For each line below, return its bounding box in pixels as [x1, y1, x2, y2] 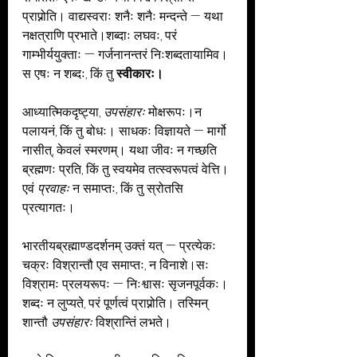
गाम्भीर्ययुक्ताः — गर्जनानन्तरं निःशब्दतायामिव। [22, 45, 228, 64]
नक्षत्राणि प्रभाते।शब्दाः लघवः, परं [22, 26, 180, 45]
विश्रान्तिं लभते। [92, 313, 171, 331]
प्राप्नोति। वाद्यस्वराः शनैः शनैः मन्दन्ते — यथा [22, 7, 226, 25]
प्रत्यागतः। [22, 198, 75, 217]
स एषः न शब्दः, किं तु [22, 65, 116, 83]
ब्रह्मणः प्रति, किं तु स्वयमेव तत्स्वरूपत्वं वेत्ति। [22, 160, 232, 178]
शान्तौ [22, 313, 51, 331]
